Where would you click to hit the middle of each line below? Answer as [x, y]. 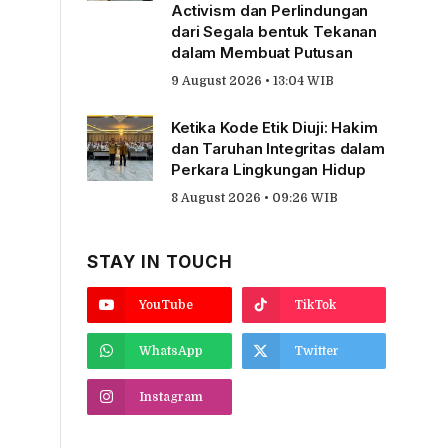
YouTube [166, 304]
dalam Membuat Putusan [262, 52]
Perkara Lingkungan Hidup [268, 169]
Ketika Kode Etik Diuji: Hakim [274, 127]
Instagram [171, 396]
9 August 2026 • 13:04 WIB [252, 80]
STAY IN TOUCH [160, 261]
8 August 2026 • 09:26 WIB [254, 197]
